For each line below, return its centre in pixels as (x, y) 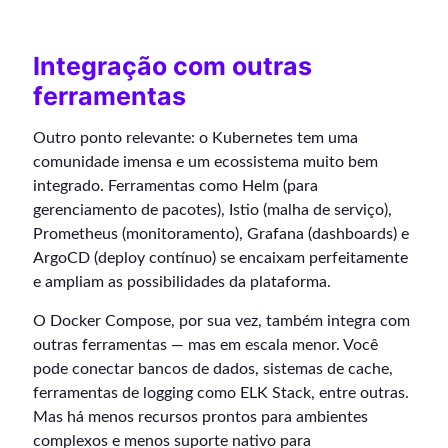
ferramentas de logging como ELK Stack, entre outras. (221, 392)
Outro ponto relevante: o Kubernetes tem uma (195, 137)
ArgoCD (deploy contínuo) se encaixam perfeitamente (220, 257)
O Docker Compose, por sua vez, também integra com (221, 320)
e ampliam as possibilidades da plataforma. (182, 281)
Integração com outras (172, 65)
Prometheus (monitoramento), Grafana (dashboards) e (221, 233)
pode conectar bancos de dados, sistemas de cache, (213, 368)
